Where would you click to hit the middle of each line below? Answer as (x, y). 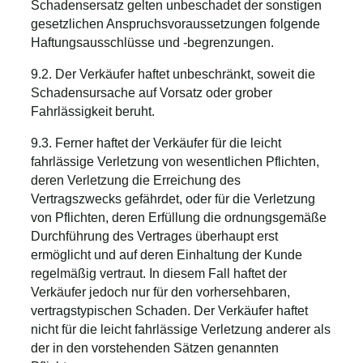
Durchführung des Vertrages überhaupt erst (154, 236)
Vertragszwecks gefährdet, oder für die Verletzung (173, 199)
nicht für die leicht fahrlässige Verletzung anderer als (181, 329)
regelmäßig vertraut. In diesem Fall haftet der (159, 273)
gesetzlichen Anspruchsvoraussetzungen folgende (175, 23)
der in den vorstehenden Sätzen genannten (155, 348)
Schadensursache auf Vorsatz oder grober (152, 92)
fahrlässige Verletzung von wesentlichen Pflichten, (175, 161)
